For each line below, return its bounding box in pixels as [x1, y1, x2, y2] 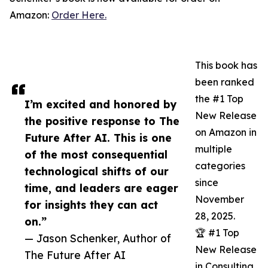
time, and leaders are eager [25, 181, 178, 195]
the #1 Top [195, 93, 243, 105]
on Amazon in [195, 126, 257, 139]
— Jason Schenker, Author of [25, 232, 171, 245]
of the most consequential [25, 148, 167, 162]
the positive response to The [25, 114, 179, 128]
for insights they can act [25, 198, 158, 212]
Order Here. [51, 9, 106, 22]
